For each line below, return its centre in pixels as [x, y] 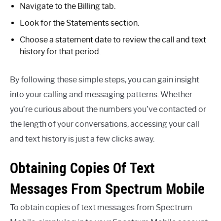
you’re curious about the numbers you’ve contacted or [108, 109]
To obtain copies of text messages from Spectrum [101, 208]
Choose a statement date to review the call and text [113, 39]
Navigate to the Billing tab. [68, 6]
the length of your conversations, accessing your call [105, 124]
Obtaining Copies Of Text [82, 168]
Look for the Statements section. [79, 23]
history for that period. [60, 51]
